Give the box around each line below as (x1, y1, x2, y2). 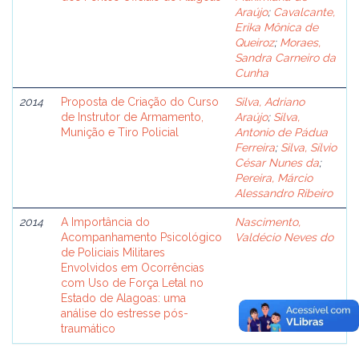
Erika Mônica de (235, 21, 318, 34)
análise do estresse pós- (61, 307, 188, 320)
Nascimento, (235, 216, 301, 228)
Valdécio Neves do (235, 231, 333, 244)
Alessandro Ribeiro (235, 187, 333, 200)
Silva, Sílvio (280, 141, 337, 154)
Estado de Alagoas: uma (61, 292, 186, 305)
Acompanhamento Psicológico (61, 231, 222, 244)
